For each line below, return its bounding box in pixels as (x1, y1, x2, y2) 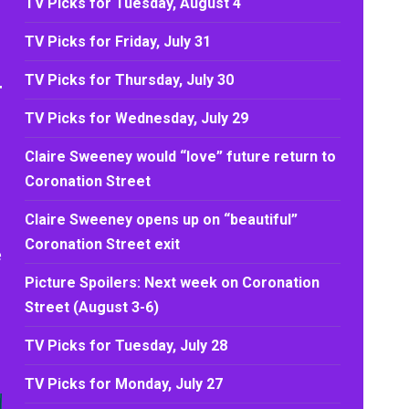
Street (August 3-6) (25, 299, 160, 316)
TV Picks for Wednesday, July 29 (25, 110, 249, 127)
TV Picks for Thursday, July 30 (25, 71, 235, 89)
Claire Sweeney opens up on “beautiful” (25, 211, 299, 228)
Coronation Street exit (25, 236, 181, 253)
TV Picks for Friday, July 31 (25, 33, 212, 50)
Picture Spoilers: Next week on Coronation (25, 274, 320, 291)
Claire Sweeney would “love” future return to (25, 148, 337, 165)
